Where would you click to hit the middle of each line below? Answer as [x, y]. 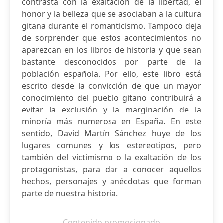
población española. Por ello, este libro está [111, 74]
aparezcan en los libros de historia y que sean [111, 50]
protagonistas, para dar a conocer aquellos [111, 169]
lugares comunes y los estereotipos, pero [111, 145]
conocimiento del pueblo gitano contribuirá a [111, 98]
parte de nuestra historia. [70, 193]
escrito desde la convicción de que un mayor [111, 86]
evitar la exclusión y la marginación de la [111, 110]
